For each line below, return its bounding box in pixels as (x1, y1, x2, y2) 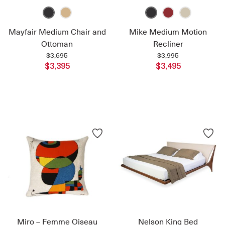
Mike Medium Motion (129, 27, 207, 37)
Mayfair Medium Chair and (8, 27, 106, 37)
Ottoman (41, 39, 73, 49)
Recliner (153, 39, 183, 49)
